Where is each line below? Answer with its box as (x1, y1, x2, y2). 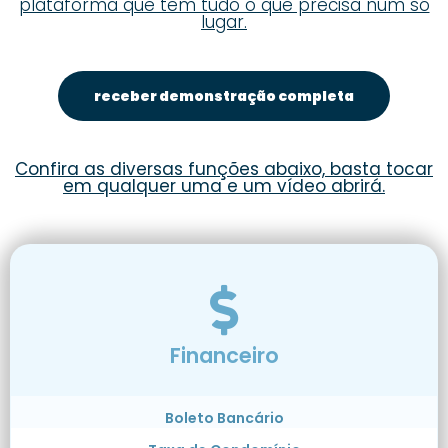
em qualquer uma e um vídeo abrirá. (63, 174, 385, 199)
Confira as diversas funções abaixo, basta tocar (15, 157, 433, 182)
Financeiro (169, 340, 279, 370)
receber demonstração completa (94, 86, 354, 107)
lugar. (201, 10, 247, 35)
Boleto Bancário (164, 407, 284, 428)
